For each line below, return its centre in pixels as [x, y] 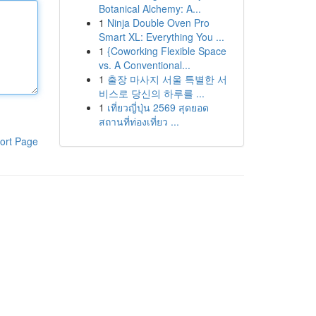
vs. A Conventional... [144, 65]
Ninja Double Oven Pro [158, 23]
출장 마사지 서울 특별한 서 [167, 79]
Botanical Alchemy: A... [150, 8]
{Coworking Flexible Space [166, 51]
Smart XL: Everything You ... [161, 37]
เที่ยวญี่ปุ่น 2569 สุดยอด [158, 107]
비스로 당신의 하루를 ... [151, 93]
